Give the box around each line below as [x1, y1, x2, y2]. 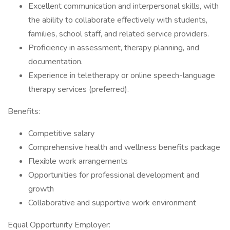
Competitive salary [28, 128, 94, 139]
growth [28, 183, 54, 195]
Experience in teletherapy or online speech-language [28, 70, 215, 81]
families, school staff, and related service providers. [28, 28, 209, 40]
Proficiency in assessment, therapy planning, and [28, 42, 199, 53]
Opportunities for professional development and [28, 169, 199, 181]
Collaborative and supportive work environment [28, 197, 196, 208]
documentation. [28, 56, 83, 67]
